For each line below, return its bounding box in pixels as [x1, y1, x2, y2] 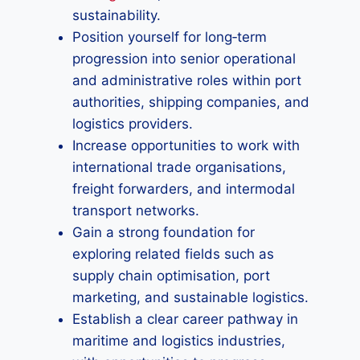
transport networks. [72, 202, 199, 219]
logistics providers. [72, 116, 193, 132]
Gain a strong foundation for [72, 224, 255, 240]
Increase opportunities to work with [72, 137, 300, 153]
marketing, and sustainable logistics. [72, 289, 309, 305]
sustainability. [72, 7, 161, 23]
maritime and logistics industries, [72, 333, 285, 349]
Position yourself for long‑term [72, 29, 267, 45]
